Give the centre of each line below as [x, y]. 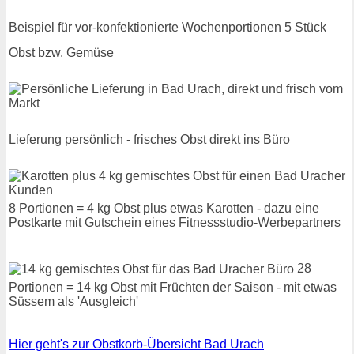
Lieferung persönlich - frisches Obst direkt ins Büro [149, 139]
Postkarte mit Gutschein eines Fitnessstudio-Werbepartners [175, 222]
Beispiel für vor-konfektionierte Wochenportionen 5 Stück [168, 27]
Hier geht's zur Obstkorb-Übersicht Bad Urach [136, 344]
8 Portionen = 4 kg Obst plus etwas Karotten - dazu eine [164, 208]
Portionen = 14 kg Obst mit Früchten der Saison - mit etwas [173, 287]
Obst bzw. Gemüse [61, 52]
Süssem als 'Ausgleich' [73, 301]
